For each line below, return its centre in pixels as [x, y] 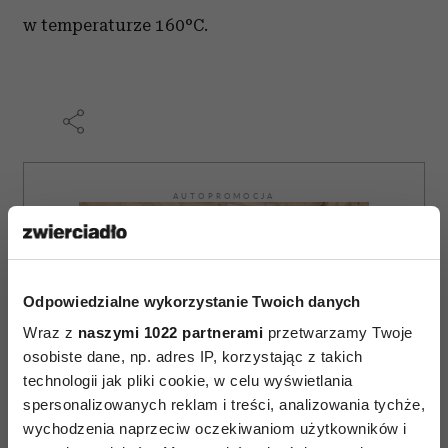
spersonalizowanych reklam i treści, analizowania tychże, [224, 404]
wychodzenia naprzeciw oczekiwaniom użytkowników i [215, 428]
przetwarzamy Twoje [338, 332]
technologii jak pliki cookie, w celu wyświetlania [188, 380]
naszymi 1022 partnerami [170, 332]
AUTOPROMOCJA [224, 196]
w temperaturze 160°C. [115, 25]
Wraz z [50, 332]
